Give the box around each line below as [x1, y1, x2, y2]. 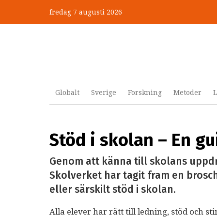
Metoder [173, 89, 201, 96]
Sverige [91, 89, 116, 96]
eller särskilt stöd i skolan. [49, 183, 176, 196]
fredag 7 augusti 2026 [49, 8, 122, 16]
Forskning [128, 89, 162, 96]
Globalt [55, 89, 79, 96]
